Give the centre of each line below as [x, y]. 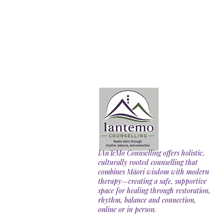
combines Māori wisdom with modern [154, 172]
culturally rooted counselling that [148, 162]
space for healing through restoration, [154, 191]
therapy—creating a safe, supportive [152, 181]
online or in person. [127, 209]
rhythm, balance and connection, [147, 200]
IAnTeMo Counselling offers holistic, [151, 153]
